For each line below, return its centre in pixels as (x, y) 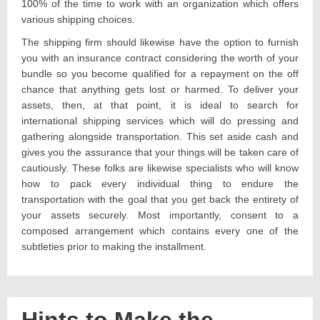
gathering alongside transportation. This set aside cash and (160, 136)
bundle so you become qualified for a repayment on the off (160, 73)
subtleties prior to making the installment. (114, 246)
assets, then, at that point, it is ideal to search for (160, 105)
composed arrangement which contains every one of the (160, 230)
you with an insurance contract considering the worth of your (160, 57)
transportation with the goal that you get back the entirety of (160, 199)
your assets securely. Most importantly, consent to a (160, 215)
